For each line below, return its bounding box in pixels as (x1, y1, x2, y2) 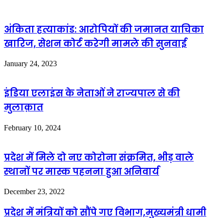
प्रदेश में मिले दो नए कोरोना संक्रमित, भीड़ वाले (4, 150, 194, 164)
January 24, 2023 (4, 59, 57, 68)
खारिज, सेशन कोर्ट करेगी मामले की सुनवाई (4, 36, 187, 50)
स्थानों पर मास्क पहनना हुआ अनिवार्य (4, 164, 159, 178)
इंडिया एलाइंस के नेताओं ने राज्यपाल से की (4, 87, 180, 100)
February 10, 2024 (4, 123, 61, 132)
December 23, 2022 (4, 187, 65, 196)
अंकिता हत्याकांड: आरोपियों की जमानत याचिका (4, 22, 204, 36)
